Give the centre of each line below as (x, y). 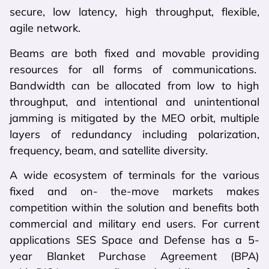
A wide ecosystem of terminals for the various (134, 175)
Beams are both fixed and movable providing (134, 53)
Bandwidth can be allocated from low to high (134, 85)
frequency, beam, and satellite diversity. (109, 150)
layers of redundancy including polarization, (134, 134)
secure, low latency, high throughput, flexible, (134, 12)
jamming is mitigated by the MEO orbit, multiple (134, 118)
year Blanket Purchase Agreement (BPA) (134, 256)
